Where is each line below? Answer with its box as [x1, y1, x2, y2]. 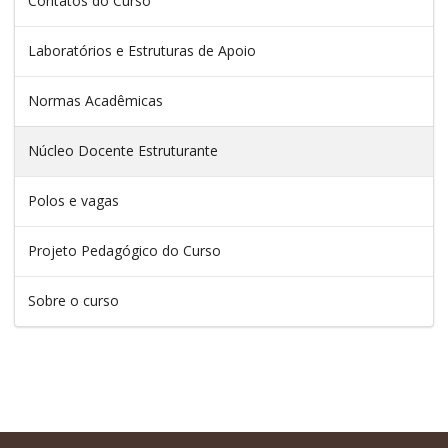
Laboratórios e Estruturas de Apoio [28, 40, 256, 60]
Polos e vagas [28, 190, 119, 210]
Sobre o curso [28, 290, 119, 310]
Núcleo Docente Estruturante [28, 140, 218, 160]
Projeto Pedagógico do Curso [28, 240, 221, 260]
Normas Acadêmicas [28, 90, 163, 110]
